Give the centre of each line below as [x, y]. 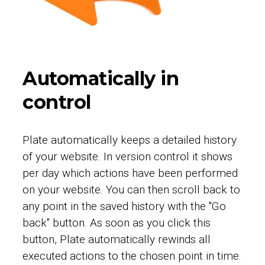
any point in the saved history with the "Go [125, 206]
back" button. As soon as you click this [117, 223]
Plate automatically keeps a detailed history [130, 140]
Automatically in [101, 78]
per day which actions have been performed [130, 173]
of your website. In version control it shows [128, 156]
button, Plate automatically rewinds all [117, 239]
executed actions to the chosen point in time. [132, 256]
